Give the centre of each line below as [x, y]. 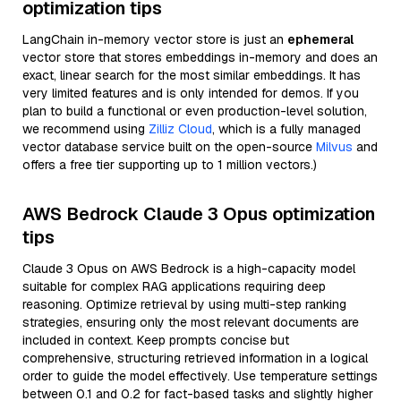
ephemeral [320, 39]
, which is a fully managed [286, 129]
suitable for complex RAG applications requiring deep [174, 286]
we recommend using [85, 129]
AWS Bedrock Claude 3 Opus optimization [199, 214]
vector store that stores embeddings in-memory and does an [200, 57]
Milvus [334, 147]
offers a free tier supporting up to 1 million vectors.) [170, 165]
